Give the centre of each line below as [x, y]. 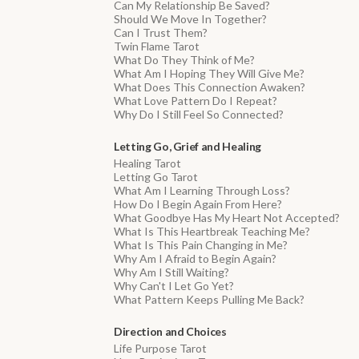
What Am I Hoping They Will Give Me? [209, 74]
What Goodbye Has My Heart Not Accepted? [227, 218]
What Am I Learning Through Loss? [202, 191]
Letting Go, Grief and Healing [188, 147]
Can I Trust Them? [161, 33]
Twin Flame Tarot [157, 46]
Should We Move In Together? [190, 19]
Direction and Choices [170, 332]
